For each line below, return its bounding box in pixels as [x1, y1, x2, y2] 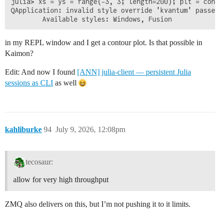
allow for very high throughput [13, 175, 109, 184]
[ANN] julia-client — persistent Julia [77, 67, 191, 76]
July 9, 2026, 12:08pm [55, 125, 125, 134]
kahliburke [5, 125, 42, 134]
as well [53, 78, 79, 87]
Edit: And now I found [5, 67, 77, 76]
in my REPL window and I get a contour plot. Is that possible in [5, 38, 202, 47]
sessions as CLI [5, 78, 53, 87]
